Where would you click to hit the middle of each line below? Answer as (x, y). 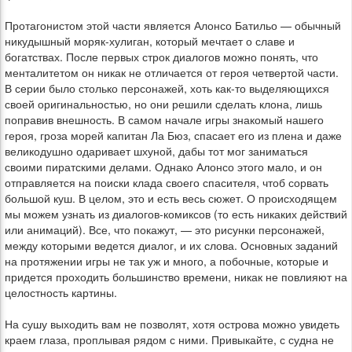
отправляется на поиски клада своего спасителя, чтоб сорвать (167, 182)
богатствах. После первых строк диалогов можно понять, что (161, 57)
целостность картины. (61, 292)
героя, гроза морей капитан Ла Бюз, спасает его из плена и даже (173, 135)
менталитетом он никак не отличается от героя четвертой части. (172, 72)
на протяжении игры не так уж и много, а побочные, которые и (167, 261)
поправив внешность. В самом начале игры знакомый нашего (164, 119)
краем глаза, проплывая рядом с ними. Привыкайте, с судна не (169, 339)
